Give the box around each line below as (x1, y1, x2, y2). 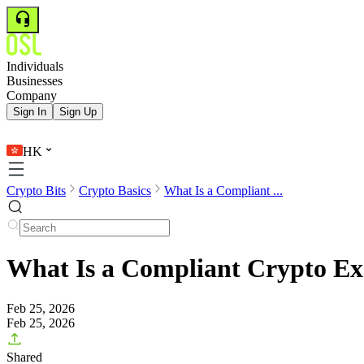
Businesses (6, 74, 63, 88)
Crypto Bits (6, 184, 66, 197)
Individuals (6, 59, 63, 73)
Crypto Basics (79, 184, 151, 197)
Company (6, 89, 57, 102)
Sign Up (59, 106, 97, 118)
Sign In (13, 106, 46, 118)
